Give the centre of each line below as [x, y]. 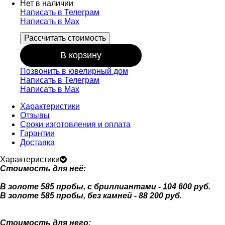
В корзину [81, 55]
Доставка [37, 142]
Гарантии [37, 133]
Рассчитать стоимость [65, 38]
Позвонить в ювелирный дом [74, 71]
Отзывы [35, 115]
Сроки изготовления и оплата [75, 124]
